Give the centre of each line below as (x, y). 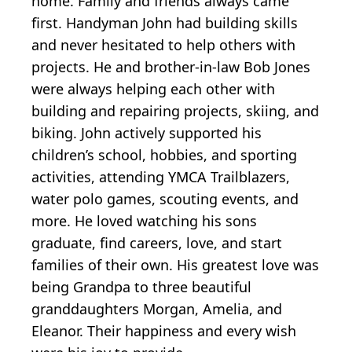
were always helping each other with (153, 88)
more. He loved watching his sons (144, 220)
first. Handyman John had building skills (165, 22)
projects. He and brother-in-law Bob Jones (171, 66)
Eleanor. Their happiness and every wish (164, 330)
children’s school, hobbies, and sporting (164, 154)
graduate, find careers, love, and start (157, 242)
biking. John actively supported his (147, 132)
